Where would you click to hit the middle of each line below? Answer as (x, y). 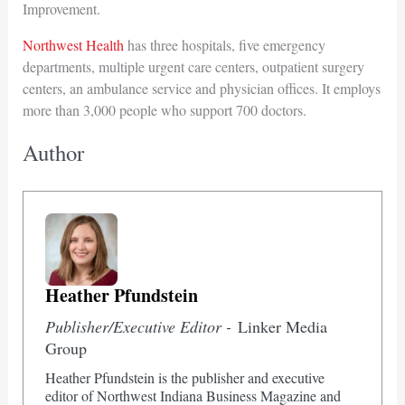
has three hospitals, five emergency (224, 44)
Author (53, 152)
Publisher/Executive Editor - (141, 327)
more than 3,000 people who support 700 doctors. (164, 109)
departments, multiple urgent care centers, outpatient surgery (193, 66)
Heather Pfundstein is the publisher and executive (184, 378)
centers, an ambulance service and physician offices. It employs (201, 88)
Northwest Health (73, 44)
